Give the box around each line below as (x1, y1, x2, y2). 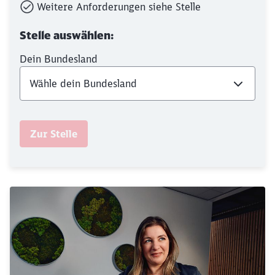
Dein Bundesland (20, 53, 98, 65)
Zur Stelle (30, 128, 77, 140)
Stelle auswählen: (20, 28, 114, 42)
